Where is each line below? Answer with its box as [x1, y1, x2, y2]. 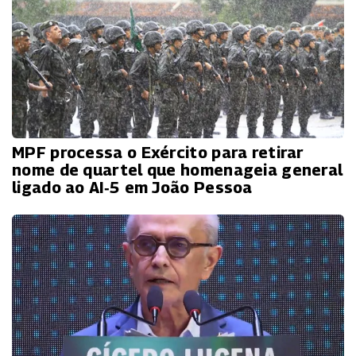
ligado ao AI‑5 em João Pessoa [12, 178, 253, 198]
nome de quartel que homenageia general [12, 161, 343, 180]
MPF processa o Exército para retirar [12, 143, 304, 163]
